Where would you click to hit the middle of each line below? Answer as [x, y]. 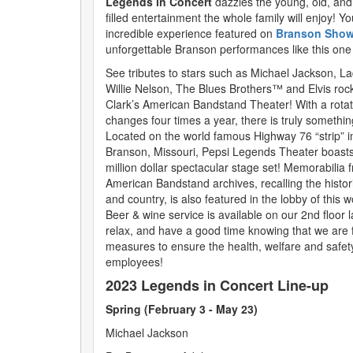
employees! [134, 262]
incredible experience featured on [191, 33]
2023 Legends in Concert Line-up [217, 285]
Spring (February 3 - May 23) [182, 309]
